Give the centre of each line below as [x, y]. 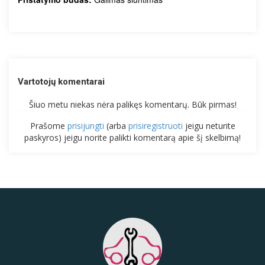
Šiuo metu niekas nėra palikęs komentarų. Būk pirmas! [132, 105]
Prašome [49, 126]
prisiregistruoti [155, 126]
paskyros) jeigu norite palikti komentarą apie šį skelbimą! [132, 138]
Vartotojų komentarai [61, 82]
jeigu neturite [209, 126]
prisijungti [85, 126]
